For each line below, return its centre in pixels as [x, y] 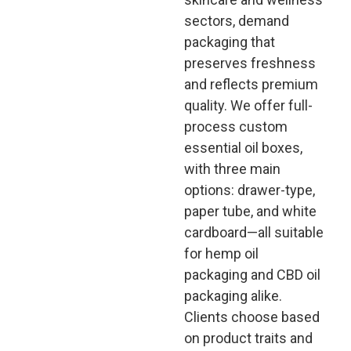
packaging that [229, 42]
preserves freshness [250, 63]
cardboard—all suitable [253, 232]
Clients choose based [251, 317]
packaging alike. [233, 296]
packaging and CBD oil [252, 275]
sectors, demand [236, 21]
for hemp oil [221, 253]
